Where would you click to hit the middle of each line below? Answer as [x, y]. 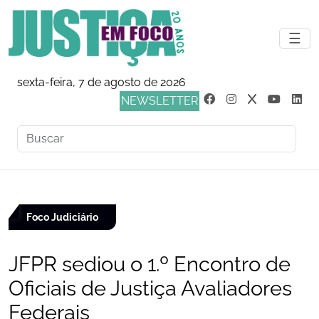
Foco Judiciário [62, 217]
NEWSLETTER [159, 101]
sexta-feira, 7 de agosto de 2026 [101, 82]
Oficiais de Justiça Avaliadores [150, 288]
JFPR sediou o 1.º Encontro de [150, 264]
